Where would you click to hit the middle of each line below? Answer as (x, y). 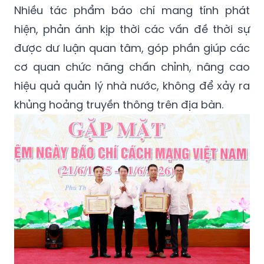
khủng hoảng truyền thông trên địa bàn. (119, 104)
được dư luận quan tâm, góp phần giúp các (132, 48)
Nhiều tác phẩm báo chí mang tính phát (132, 10)
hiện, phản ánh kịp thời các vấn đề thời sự (132, 29)
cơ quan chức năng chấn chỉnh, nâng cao (132, 67)
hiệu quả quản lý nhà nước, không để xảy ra (132, 85)
